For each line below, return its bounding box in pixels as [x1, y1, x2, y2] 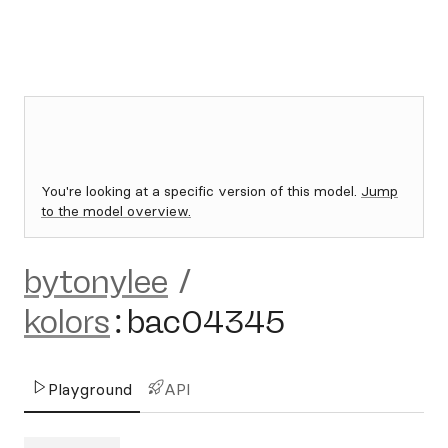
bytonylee [24, 263, 168, 301]
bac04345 [127, 303, 285, 341]
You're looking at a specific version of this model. [41, 182, 361, 200]
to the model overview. [41, 202, 191, 220]
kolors [24, 303, 110, 341]
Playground [48, 379, 132, 399]
